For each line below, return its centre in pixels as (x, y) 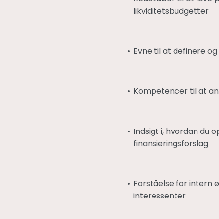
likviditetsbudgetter (171, 11)
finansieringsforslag (171, 143)
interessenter (160, 196)
